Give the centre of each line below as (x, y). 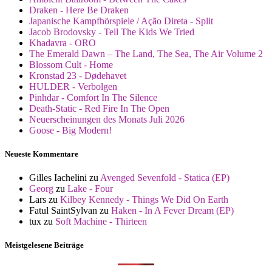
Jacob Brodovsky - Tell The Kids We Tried (112, 32)
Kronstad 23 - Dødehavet (78, 75)
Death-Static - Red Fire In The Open (99, 108)
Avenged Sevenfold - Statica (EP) (165, 178)
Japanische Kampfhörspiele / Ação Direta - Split (121, 21)
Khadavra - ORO (63, 42)
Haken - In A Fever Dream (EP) (172, 211)
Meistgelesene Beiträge (44, 245)
